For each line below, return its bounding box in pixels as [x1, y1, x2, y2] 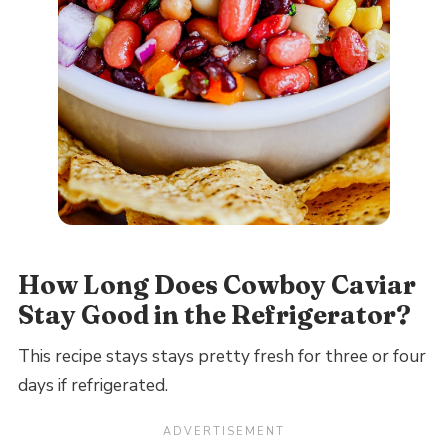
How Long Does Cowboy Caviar [17, 268, 416, 301]
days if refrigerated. [17, 374, 168, 398]
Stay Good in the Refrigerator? [17, 298, 411, 331]
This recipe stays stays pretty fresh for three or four [17, 345, 426, 369]
